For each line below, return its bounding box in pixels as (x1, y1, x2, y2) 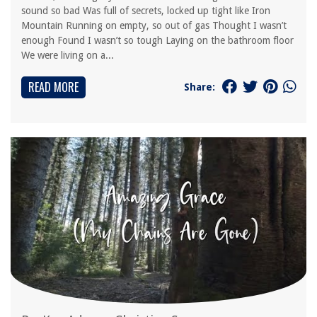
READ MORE (28, 79, 79, 96)
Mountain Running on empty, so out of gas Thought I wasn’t (21, 20, 287, 31)
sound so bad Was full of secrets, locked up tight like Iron (21, 5, 270, 16)
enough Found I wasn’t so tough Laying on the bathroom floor (21, 35, 294, 46)
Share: (184, 81, 215, 93)
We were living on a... (21, 50, 114, 61)
